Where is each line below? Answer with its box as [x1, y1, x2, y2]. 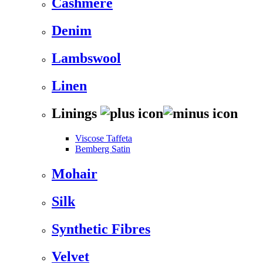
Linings [52, 106, 100, 122]
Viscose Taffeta [75, 133, 132, 143]
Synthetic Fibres [52, 221, 150, 237]
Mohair [52, 166, 97, 181]
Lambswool [52, 50, 121, 66]
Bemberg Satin [75, 143, 130, 154]
